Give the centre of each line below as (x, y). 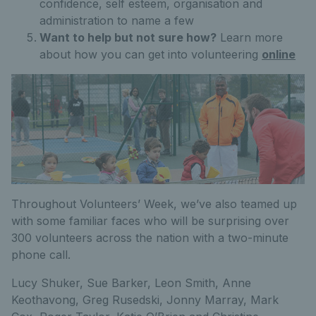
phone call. (41, 255)
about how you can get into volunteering (151, 54)
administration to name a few (117, 20)
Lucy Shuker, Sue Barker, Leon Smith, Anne (131, 283)
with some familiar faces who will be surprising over (150, 221)
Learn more (250, 37)
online (279, 54)
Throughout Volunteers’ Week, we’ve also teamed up (154, 204)
